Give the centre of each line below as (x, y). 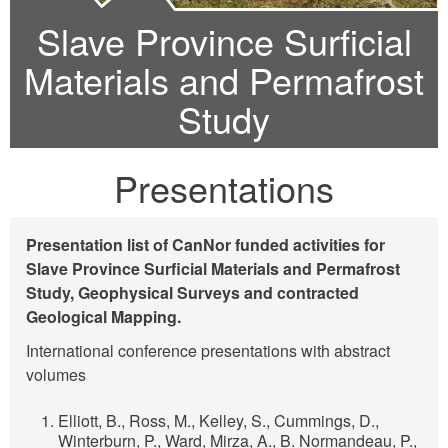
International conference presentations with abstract (208, 351)
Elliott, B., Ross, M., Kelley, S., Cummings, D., (218, 421)
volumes (56, 375)
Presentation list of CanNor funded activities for (205, 245)
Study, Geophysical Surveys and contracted (192, 293)
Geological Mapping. (103, 317)
